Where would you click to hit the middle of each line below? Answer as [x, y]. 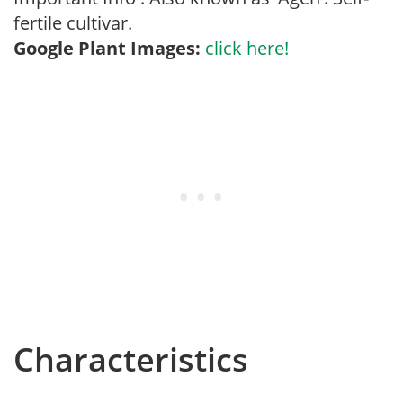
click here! [247, 48]
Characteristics [131, 359]
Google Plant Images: [107, 48]
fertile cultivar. [73, 23]
